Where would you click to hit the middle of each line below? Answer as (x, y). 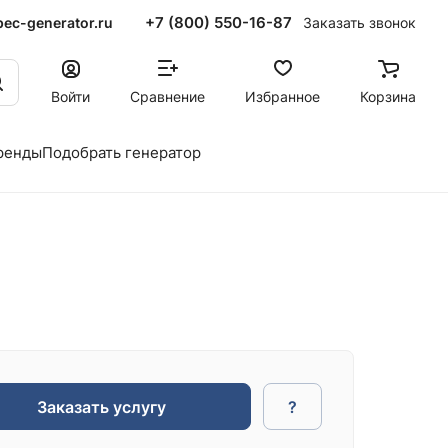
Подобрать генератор (121, 152)
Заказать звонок (359, 22)
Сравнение (167, 96)
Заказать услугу (101, 406)
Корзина (388, 96)
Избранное (282, 96)
